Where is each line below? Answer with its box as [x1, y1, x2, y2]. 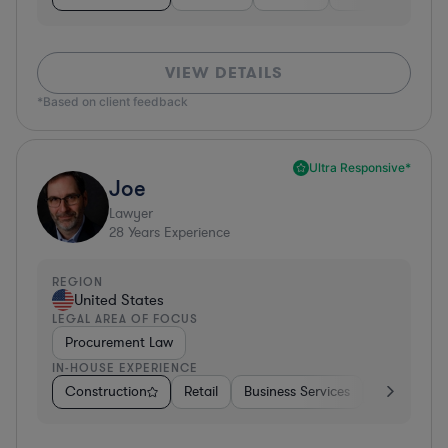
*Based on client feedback [37, 93, 188, 109]
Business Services [244, 381, 350, 401]
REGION [52, 273, 103, 289]
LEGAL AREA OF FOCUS [52, 310, 198, 326]
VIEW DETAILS [165, 61, 283, 83]
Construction [65, 381, 147, 401]
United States [74, 289, 164, 310]
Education [376, 381, 439, 401]
